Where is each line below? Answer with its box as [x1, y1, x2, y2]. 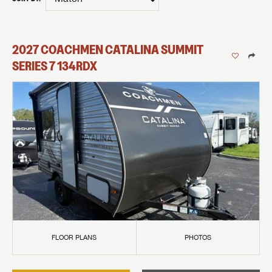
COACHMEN [41, 41, 103, 58]
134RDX [57, 58, 97, 74]
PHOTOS [184, 233, 211, 242]
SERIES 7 [12, 58, 55, 74]
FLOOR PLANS [52, 233, 97, 242]
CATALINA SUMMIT [105, 41, 203, 58]
